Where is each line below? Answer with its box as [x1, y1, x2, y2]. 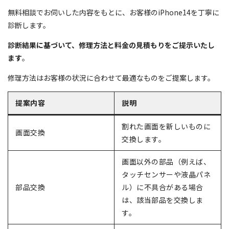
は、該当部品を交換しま [122, 195, 203, 205]
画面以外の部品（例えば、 [122, 156, 211, 167]
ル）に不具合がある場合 [122, 182, 203, 193]
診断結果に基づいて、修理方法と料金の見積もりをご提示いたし [8, 40, 215, 51]
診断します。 [8, 20, 50, 31]
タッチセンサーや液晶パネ [122, 169, 211, 180]
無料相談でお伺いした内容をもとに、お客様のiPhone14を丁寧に [8, 7, 219, 18]
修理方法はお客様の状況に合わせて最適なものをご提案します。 [8, 73, 215, 83]
